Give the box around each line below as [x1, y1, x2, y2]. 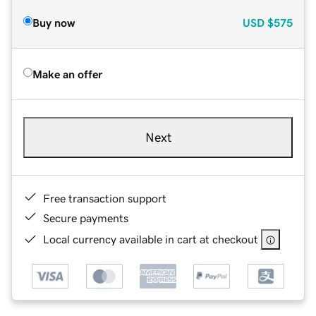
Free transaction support [43, 192, 166, 204]
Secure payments [43, 212, 128, 224]
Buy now [32, 16, 75, 28]
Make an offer [32, 68, 102, 80]
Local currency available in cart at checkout [43, 233, 258, 245]
